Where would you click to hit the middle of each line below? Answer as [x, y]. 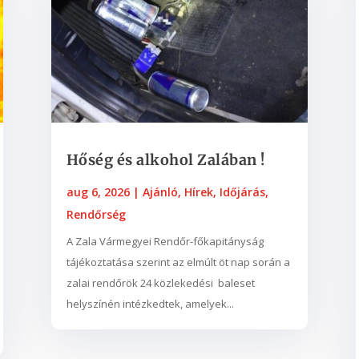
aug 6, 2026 [98, 192]
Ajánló [160, 192]
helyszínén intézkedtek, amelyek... [150, 303]
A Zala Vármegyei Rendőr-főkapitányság [165, 241]
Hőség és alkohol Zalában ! [165, 159]
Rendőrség [96, 214]
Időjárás [242, 192]
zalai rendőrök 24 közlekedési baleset [160, 282]
